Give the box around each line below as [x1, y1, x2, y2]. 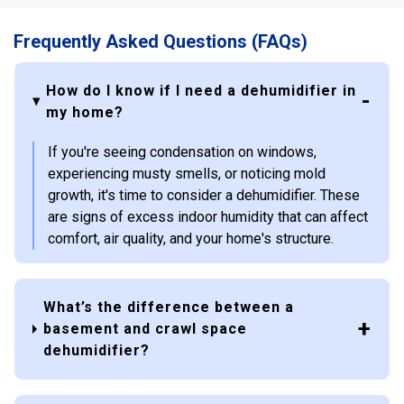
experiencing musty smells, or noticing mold [48, 164, 326, 182]
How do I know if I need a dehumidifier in [45, 81, 356, 99]
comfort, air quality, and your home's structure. [48, 229, 334, 247]
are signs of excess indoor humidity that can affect [48, 207, 368, 225]
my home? [45, 103, 124, 121]
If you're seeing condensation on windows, [48, 142, 317, 161]
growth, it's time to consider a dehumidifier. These [48, 186, 360, 204]
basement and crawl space [43, 319, 248, 337]
